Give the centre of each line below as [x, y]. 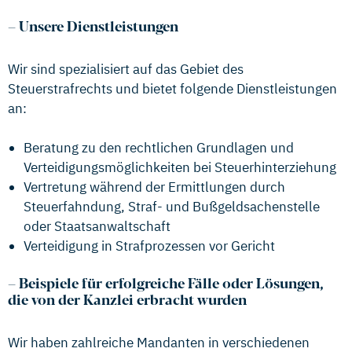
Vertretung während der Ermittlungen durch [154, 187]
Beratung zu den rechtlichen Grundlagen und [159, 148]
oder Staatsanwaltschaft [97, 226]
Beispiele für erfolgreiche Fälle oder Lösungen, [171, 284]
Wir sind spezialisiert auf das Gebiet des [126, 69]
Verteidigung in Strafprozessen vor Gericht [149, 246]
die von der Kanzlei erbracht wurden [127, 301]
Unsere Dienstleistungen [99, 27]
